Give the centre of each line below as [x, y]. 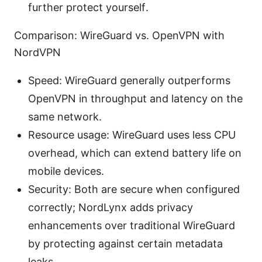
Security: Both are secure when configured [134, 189]
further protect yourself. [88, 8]
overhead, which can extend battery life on [135, 153]
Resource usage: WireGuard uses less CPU [132, 135]
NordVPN [37, 53]
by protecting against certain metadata [125, 244]
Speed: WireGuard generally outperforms [129, 81]
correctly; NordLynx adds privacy [111, 208]
